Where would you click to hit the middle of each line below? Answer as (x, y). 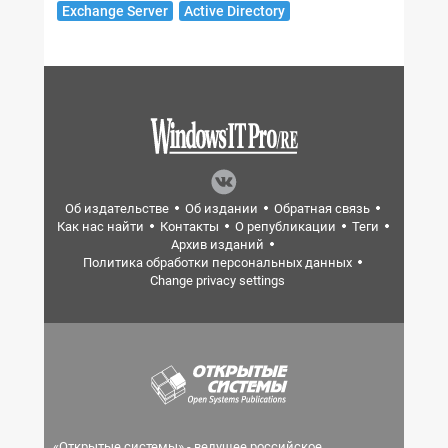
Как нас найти (100, 226)
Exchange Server (115, 11)
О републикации (285, 226)
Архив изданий (217, 244)
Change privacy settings (217, 280)
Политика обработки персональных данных (217, 262)
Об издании (221, 208)
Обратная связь (322, 208)
